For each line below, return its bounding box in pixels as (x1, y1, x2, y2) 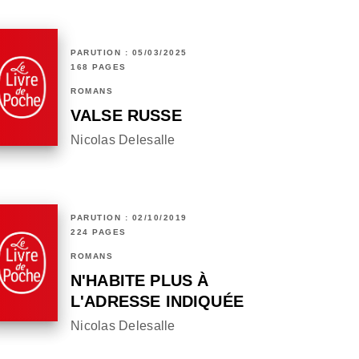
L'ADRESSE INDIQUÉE (71, 292, 244, 311)
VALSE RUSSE (71, 107, 182, 125)
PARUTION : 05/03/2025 (71, 48, 188, 58)
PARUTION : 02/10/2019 (71, 213, 188, 223)
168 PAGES (71, 63, 127, 72)
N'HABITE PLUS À (71, 272, 209, 290)
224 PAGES (71, 228, 127, 237)
